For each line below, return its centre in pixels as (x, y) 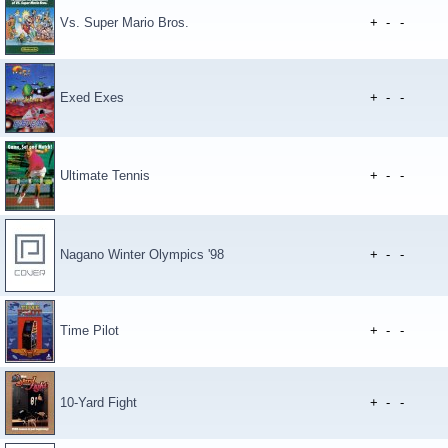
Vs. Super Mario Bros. (124, 22)
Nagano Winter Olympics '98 (142, 254)
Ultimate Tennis (105, 175)
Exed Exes (92, 97)
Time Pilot (89, 330)
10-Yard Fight (98, 402)
